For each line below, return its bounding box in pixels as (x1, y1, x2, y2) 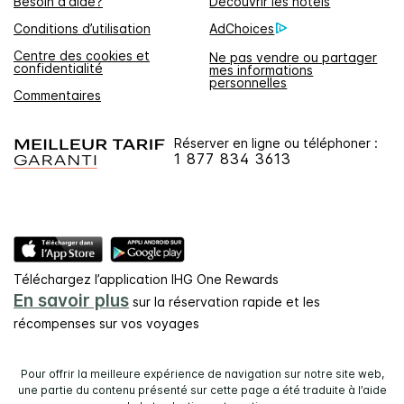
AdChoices (209, 20, 275, 36)
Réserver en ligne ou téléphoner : (174, 134, 378, 151)
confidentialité (14, 60, 103, 76)
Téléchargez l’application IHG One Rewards (14, 271, 279, 287)
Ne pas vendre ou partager (209, 49, 378, 65)
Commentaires (14, 87, 101, 103)
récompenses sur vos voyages (14, 315, 199, 331)
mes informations (209, 61, 314, 78)
